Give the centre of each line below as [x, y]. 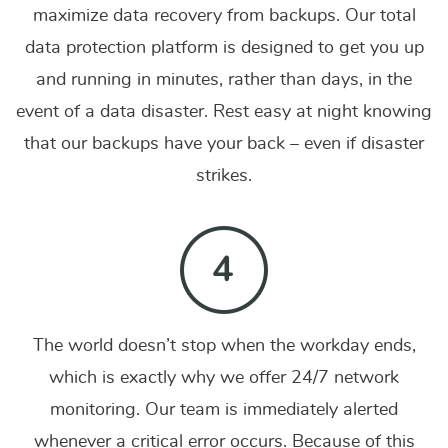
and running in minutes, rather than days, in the [224, 80]
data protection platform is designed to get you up [224, 48]
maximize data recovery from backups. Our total [224, 16]
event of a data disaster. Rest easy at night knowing [224, 112]
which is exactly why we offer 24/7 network [224, 378]
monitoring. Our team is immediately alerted [224, 410]
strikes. [224, 176]
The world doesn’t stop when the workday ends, [224, 346]
